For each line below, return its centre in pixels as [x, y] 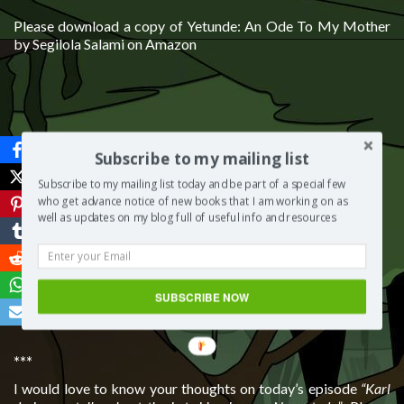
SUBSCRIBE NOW [202, 296]
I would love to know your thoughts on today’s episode [187, 389]
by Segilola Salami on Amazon [105, 44]
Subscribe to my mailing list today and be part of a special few [192, 184]
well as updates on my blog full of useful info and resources [187, 217]
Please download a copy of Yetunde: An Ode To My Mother [202, 26]
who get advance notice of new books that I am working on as [193, 201]
